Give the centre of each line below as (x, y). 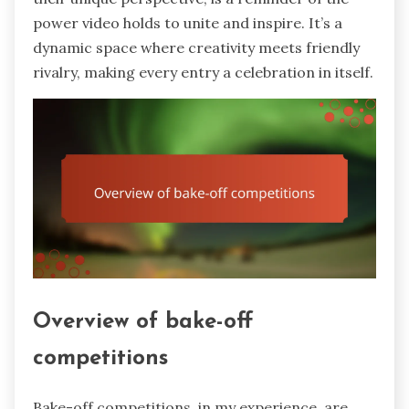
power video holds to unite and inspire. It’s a (188, 23)
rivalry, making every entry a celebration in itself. (203, 73)
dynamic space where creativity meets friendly (196, 48)
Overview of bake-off (143, 323)
